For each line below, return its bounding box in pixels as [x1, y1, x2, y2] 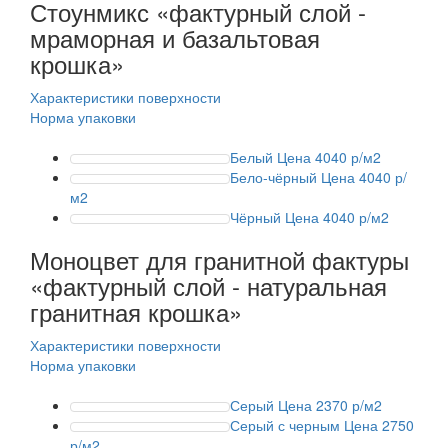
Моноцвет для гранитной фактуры [30, 241, 409, 277]
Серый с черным [230, 414, 340, 435]
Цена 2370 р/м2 [274, 394, 382, 415]
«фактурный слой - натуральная [30, 267, 387, 303]
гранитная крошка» [30, 293, 242, 329]
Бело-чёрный [230, 166, 317, 187]
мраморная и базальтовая [30, 19, 320, 55]
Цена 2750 [340, 414, 414, 435]
